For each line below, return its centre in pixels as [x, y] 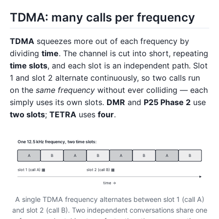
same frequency [65, 90]
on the [23, 90]
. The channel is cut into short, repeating [133, 54]
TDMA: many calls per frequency [102, 18]
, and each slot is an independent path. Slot [128, 66]
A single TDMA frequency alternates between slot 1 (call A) [109, 199]
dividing [26, 54]
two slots [27, 115]
